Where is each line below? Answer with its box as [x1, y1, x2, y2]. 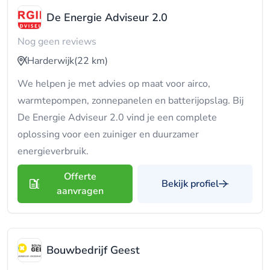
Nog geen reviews [17, 35, 96, 48]
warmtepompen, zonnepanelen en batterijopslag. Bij [17, 94, 243, 107]
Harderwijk [27, 54, 74, 67]
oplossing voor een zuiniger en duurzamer [17, 128, 199, 141]
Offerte [63, 170, 96, 183]
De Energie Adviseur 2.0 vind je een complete [17, 111, 217, 124]
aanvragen [56, 184, 104, 198]
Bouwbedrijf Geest [46, 243, 140, 257]
